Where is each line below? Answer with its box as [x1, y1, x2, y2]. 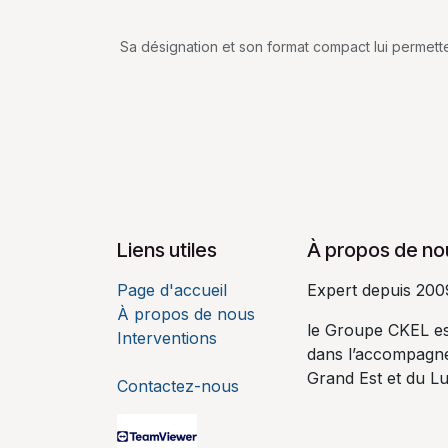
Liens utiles [117, 238, 217, 263]
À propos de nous [117, 304, 255, 325]
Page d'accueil [117, 280, 227, 301]
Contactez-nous [117, 376, 239, 397]
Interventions [117, 328, 217, 349]
